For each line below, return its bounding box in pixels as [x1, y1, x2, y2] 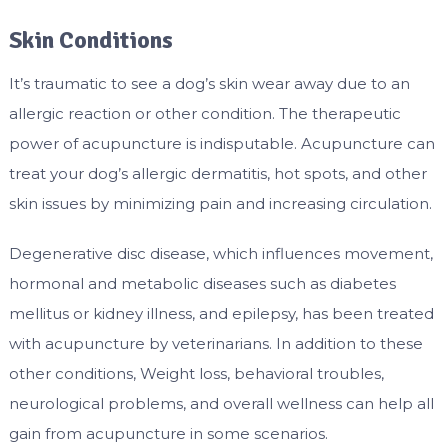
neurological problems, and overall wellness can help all [8, 394, 434, 414]
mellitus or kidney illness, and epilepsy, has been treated [8, 304, 434, 324]
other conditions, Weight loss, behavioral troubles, [8, 364, 384, 384]
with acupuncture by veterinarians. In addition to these [8, 334, 423, 354]
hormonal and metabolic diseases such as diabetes [8, 274, 396, 294]
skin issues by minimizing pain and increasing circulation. [8, 194, 432, 214]
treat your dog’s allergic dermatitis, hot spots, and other [8, 164, 427, 184]
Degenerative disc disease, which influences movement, [8, 244, 433, 264]
